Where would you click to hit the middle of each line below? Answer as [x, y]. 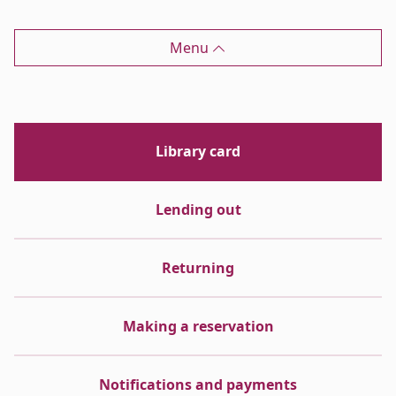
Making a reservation [198, 327]
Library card [198, 152]
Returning [198, 268]
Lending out [198, 210]
